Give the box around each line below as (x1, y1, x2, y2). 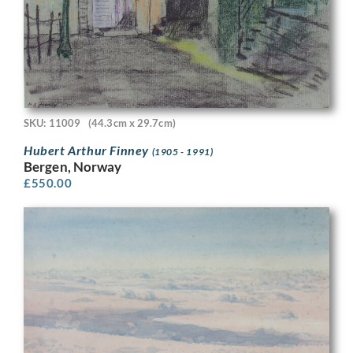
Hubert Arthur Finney (24, 143, 152, 158)
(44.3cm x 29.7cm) (88, 116, 176, 129)
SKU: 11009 (24, 116, 80, 129)
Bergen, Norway (24, 158, 122, 176)
